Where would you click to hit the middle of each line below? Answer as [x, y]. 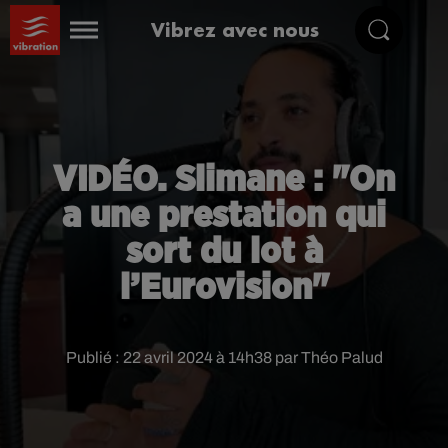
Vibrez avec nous [235, 29]
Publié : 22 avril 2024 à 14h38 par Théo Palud [224, 357]
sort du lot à [224, 252]
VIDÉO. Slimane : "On [224, 180]
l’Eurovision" [224, 288]
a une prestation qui [224, 216]
